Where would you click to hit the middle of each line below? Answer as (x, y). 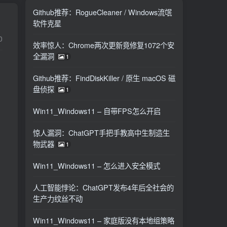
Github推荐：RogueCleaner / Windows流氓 (102, 12)
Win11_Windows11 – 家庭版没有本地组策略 (104, 220)
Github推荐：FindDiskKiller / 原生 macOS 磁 (104, 78)
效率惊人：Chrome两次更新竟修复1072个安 (104, 45)
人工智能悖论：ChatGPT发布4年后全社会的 (103, 187)
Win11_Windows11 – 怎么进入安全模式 (97, 165)
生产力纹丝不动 (58, 198)
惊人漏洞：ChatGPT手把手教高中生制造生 (101, 133)
